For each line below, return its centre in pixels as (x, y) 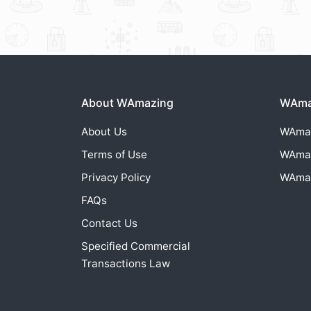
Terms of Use (114, 155)
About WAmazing (127, 103)
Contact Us (109, 224)
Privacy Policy (116, 178)
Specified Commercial (136, 246)
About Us (104, 132)
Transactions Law (126, 264)
